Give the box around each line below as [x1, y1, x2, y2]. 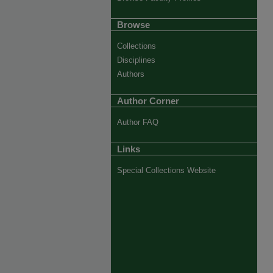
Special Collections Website [117, 166, 216, 175]
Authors [117, 69, 144, 79]
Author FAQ [117, 118, 158, 127]
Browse [117, 19, 150, 30]
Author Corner [117, 95, 179, 106]
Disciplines [117, 55, 155, 65]
